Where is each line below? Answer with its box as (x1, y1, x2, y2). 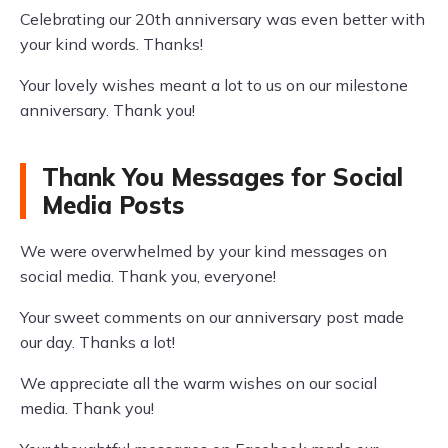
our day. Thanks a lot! (20, 332, 175, 352)
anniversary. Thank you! (20, 100, 195, 120)
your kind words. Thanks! (20, 34, 203, 54)
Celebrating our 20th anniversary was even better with (20, 9, 425, 29)
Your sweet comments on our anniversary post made (20, 307, 404, 327)
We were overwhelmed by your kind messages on (20, 241, 387, 261)
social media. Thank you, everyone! (20, 266, 276, 286)
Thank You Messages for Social (42, 162, 403, 192)
